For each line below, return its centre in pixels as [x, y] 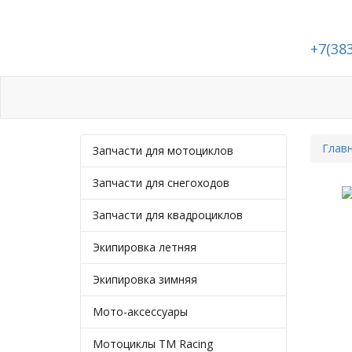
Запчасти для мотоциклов [163, 150]
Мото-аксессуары [140, 312]
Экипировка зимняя [145, 279]
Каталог [144, 98]
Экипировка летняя [145, 247]
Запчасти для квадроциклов [168, 215]
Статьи [209, 98]
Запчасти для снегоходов [161, 183]
